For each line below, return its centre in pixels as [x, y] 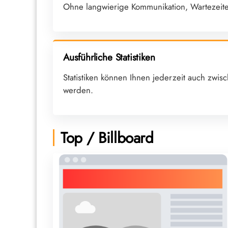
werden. [78, 90]
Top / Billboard [107, 137]
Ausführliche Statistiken [109, 57]
